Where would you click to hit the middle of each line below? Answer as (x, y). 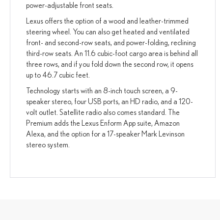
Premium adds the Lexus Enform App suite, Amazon (103, 123)
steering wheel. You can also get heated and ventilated (108, 31)
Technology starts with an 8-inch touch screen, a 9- (102, 90)
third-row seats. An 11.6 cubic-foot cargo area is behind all (112, 53)
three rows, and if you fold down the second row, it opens (110, 64)
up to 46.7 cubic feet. (58, 74)
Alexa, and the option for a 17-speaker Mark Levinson (106, 133)
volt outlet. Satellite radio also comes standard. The (103, 112)
